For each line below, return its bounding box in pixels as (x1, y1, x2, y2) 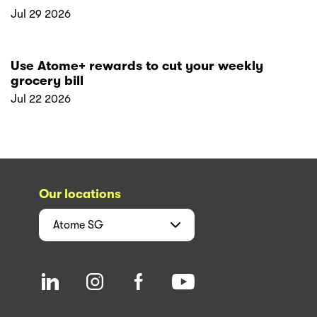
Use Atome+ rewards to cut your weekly (11, 57, 263, 74)
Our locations (39, 186, 121, 201)
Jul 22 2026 (11, 92, 71, 105)
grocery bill (11, 72, 83, 88)
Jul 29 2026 (11, 7, 71, 21)
